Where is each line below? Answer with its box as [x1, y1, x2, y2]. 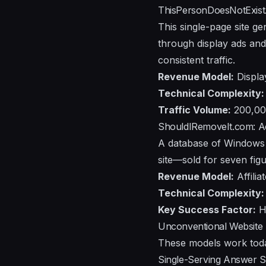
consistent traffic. [158, 53, 235, 66]
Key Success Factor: [158, 203, 256, 216]
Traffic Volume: [158, 103, 231, 116]
